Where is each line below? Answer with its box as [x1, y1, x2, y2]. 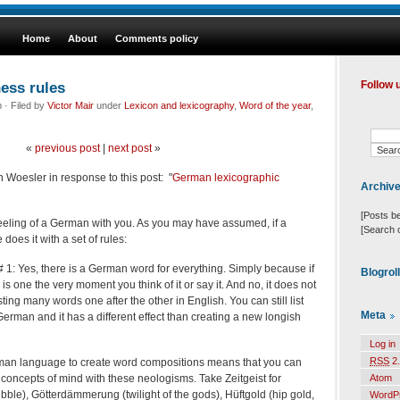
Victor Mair [47, 99, 94, 111]
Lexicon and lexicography [124, 99, 234, 111]
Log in [370, 338, 396, 350]
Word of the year [239, 99, 311, 111]
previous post [34, 141, 100, 154]
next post [107, 141, 152, 154]
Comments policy [115, 33, 198, 44]
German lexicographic [172, 171, 279, 184]
